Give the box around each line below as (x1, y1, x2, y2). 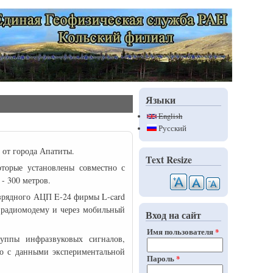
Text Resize (146, 152, 193, 166)
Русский (157, 123, 187, 133)
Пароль (147, 253, 177, 264)
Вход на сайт (146, 208, 202, 222)
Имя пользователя (147, 226, 216, 237)
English (157, 111, 183, 121)
